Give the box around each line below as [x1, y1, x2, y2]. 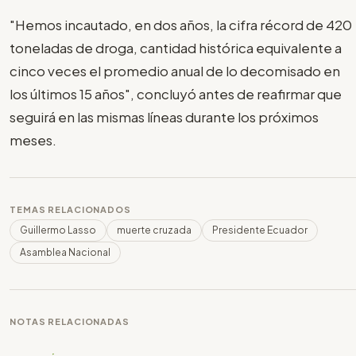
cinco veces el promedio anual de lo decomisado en [10, 61, 340, 79]
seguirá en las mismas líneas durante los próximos [10, 107, 319, 126]
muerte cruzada [117, 223, 192, 236]
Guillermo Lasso [20, 223, 96, 236]
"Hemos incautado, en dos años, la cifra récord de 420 [10, 15, 352, 33]
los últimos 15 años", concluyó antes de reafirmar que [10, 84, 342, 103]
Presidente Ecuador [212, 223, 308, 236]
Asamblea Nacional [20, 246, 110, 258]
